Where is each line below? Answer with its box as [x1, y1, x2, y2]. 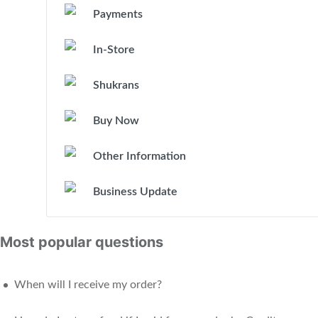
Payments [93, 9, 143, 20]
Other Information [93, 150, 186, 162]
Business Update [93, 186, 177, 197]
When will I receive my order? [14, 279, 162, 290]
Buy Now [93, 115, 139, 126]
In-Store [93, 44, 135, 55]
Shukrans [93, 79, 139, 91]
